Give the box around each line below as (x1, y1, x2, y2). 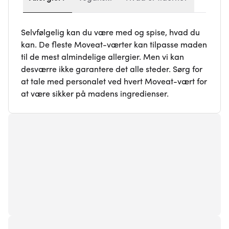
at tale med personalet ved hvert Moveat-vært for (21, 78, 207, 86)
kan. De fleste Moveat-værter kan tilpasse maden (21, 41, 207, 50)
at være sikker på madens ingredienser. (21, 90, 169, 99)
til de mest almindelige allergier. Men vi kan (21, 53, 184, 62)
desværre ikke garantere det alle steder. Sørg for (21, 65, 202, 74)
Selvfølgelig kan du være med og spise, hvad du (21, 29, 200, 37)
